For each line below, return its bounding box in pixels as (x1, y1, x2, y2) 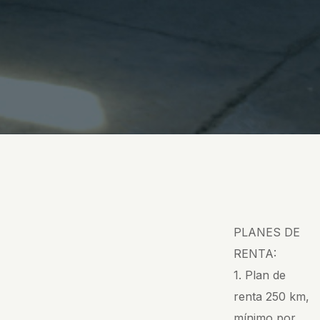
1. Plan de (234, 267, 286, 282)
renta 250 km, (234, 289, 310, 304)
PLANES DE (234, 224, 301, 239)
